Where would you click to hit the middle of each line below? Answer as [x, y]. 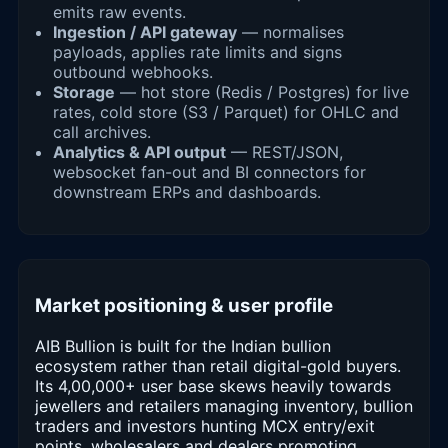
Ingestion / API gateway [145, 31]
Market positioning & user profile [184, 306]
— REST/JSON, [284, 151]
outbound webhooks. [133, 71]
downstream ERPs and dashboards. [187, 191]
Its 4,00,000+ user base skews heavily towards [213, 386]
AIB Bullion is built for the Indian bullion [183, 346]
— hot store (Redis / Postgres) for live [262, 91]
